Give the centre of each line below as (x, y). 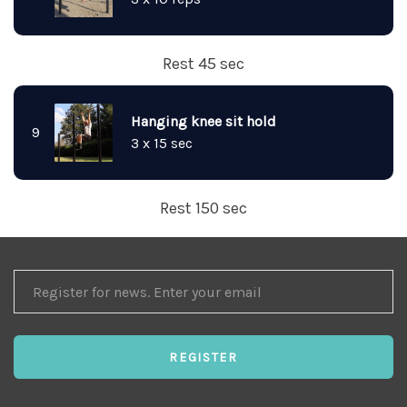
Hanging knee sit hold (203, 121)
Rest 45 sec (203, 64)
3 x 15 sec (162, 143)
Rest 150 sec (203, 208)
